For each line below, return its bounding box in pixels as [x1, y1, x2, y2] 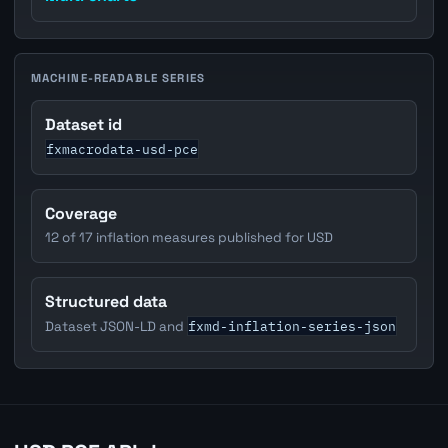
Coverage [45, 203, 118, 225]
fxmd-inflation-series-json [188, 317, 397, 336]
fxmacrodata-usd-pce [46, 140, 199, 159]
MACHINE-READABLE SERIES [30, 70, 206, 85]
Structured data [45, 291, 168, 313]
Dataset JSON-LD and [45, 318, 188, 336]
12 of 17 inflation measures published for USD [45, 229, 334, 247]
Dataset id [45, 114, 123, 136]
